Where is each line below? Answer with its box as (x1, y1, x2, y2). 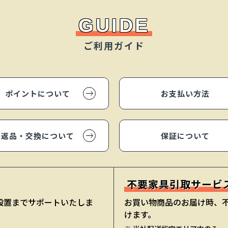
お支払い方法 (161, 90, 210, 99)
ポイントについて (5, 90, 70, 99)
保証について (161, 132, 210, 141)
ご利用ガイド (83, 41, 145, 52)
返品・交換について (1, 132, 74, 141)
